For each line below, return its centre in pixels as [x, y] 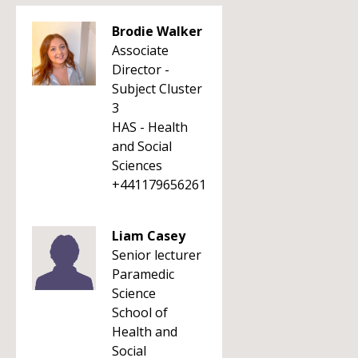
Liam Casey [149, 236]
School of [140, 312]
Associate [140, 50]
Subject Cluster [157, 89]
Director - [141, 70]
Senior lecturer [157, 255]
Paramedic [143, 274]
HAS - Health [150, 127]
